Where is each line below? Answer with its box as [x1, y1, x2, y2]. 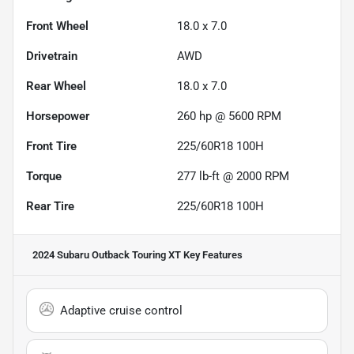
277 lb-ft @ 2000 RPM [177, 168, 289, 183]
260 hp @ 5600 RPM [177, 108, 281, 123]
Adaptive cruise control [60, 303, 183, 318]
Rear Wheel [26, 78, 86, 93]
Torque [26, 168, 62, 183]
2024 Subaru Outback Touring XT [32, 248, 181, 261]
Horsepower [26, 108, 89, 123]
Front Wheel [26, 18, 88, 33]
